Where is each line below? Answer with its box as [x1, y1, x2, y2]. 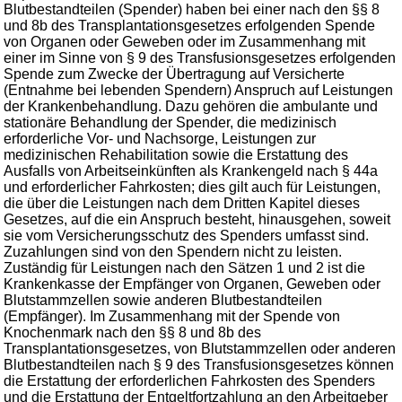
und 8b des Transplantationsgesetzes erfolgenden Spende [4, 18, 375, 33]
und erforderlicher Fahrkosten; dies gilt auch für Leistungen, [4, 179, 380, 195]
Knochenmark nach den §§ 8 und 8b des [4, 325, 261, 340]
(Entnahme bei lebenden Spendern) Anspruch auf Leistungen [4, 83, 393, 98]
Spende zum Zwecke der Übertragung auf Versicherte [4, 66, 345, 82]
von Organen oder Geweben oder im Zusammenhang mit [4, 34, 365, 49]
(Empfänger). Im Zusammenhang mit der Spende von [4, 309, 340, 324]
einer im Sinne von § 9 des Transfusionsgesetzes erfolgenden [4, 50, 396, 66]
